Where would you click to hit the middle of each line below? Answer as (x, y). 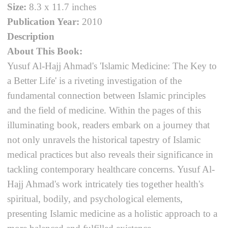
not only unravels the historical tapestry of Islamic (104, 139)
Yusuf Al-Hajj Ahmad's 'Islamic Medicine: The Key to (112, 66)
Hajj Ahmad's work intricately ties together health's (106, 184)
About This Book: (45, 51)
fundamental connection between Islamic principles (107, 95)
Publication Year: (45, 21)
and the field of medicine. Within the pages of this (104, 110)
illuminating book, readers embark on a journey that (109, 125)
